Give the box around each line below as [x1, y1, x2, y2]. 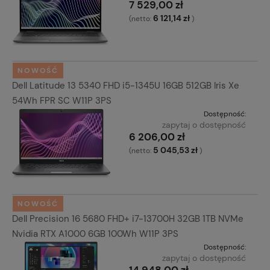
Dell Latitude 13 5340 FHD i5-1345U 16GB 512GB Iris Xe [12, 79, 239, 92]
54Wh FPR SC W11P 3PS [12, 94, 111, 107]
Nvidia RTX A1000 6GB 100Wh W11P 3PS [12, 227, 178, 240]
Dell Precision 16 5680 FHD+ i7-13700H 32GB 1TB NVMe [12, 212, 243, 225]
